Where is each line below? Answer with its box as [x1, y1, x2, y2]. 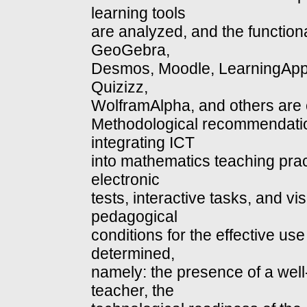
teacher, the [91, 282, 174, 300]
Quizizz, [91, 78, 148, 97]
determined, [91, 245, 175, 263]
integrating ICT [91, 134, 195, 152]
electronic [91, 171, 160, 189]
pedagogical [91, 208, 177, 226]
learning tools [91, 4, 186, 23]
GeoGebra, [91, 41, 170, 60]
